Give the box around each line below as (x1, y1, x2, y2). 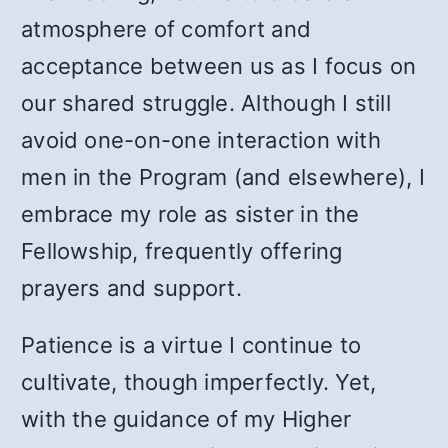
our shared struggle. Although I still (21, 90, 391, 116)
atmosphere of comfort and (21, 16, 312, 42)
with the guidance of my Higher (21, 406, 352, 432)
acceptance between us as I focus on (21, 53, 417, 79)
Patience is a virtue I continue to (21, 332, 362, 358)
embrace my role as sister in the (21, 201, 360, 227)
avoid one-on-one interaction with (21, 127, 381, 153)
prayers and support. (21, 275, 242, 301)
